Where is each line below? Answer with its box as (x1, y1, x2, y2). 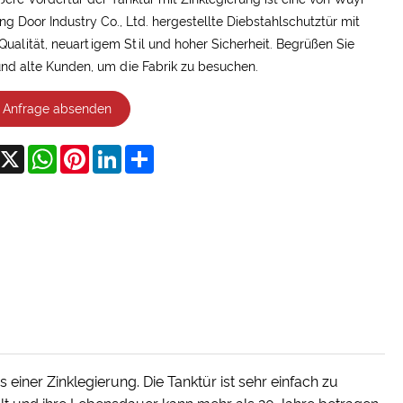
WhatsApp (56, 145, 120, 160)
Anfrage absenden (2, 101, 112, 116)
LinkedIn (121, 145, 170, 160)
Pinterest (88, 145, 141, 160)
